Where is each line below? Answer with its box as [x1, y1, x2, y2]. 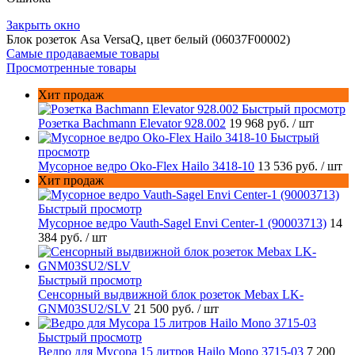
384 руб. [38, 231, 86, 245]
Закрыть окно [6, 18, 80, 32]
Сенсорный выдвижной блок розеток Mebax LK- [38, 288, 303, 302]
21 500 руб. [134, 302, 197, 316]
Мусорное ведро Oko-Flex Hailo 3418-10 [38, 159, 254, 174]
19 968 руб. [229, 116, 292, 131]
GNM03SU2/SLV [38, 302, 131, 316]
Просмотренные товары [6, 61, 136, 75]
